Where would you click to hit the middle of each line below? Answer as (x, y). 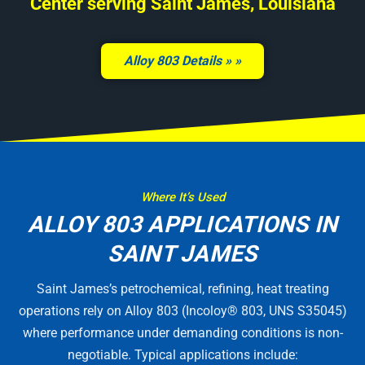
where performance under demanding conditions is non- (182, 333)
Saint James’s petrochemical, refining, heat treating (182, 289)
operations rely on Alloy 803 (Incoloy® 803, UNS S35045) (182, 311)
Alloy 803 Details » (178, 61)
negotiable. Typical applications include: (182, 355)
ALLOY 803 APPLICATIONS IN (182, 225)
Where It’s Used (182, 198)
